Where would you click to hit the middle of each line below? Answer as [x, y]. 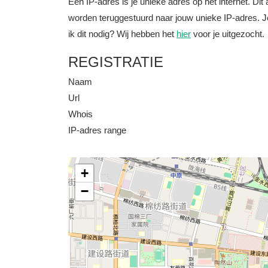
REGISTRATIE [116, 62]
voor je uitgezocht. [228, 34]
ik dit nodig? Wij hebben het [122, 34]
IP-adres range [97, 130]
